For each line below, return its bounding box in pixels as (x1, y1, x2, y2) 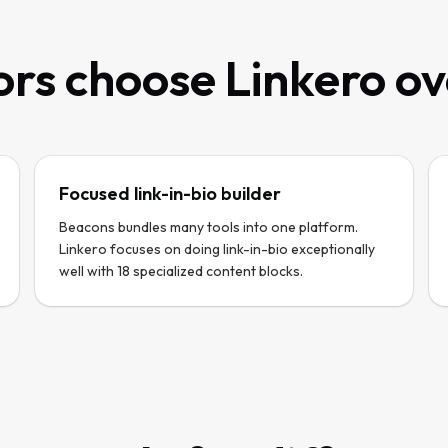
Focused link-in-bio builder (58, 182, 281, 205)
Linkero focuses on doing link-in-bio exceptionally (58, 240, 375, 258)
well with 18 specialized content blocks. (58, 262, 303, 280)
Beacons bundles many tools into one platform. (58, 218, 358, 236)
